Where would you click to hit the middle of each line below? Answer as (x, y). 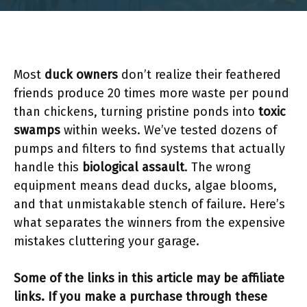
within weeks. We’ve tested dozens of (169, 130)
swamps (37, 130)
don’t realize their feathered (199, 75)
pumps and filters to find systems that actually (149, 149)
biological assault (133, 167)
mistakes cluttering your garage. (107, 241)
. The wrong (218, 167)
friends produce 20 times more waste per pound (151, 93)
